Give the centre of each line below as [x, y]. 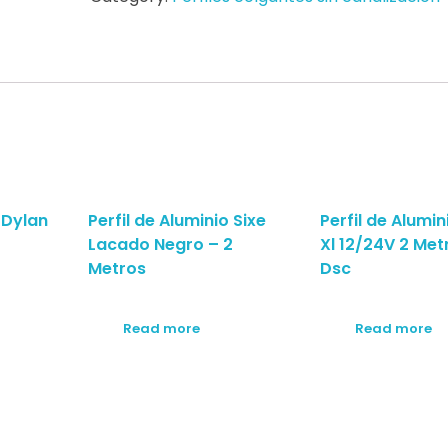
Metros [116, 269]
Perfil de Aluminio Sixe [176, 221]
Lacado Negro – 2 [160, 245]
